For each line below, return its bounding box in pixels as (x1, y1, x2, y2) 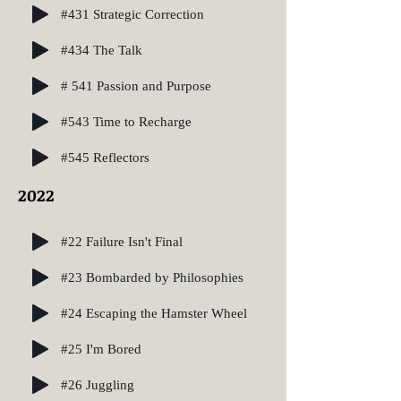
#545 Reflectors (61, 149, 149, 165)
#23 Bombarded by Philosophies (61, 269, 243, 285)
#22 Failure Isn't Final (61, 234, 183, 249)
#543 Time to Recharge (61, 114, 192, 129)
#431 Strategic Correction (61, 6, 204, 21)
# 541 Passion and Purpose (61, 78, 211, 93)
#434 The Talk (61, 42, 142, 57)
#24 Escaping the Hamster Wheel (61, 305, 247, 320)
